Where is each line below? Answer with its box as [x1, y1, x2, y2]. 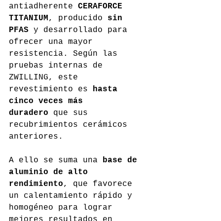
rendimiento [9, 180, 63, 189]
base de [103, 156, 142, 165]
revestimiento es [9, 85, 93, 94]
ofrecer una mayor [9, 37, 98, 47]
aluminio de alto [9, 168, 93, 177]
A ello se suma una [9, 156, 103, 165]
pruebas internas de [9, 61, 108, 71]
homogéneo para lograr [9, 203, 117, 213]
